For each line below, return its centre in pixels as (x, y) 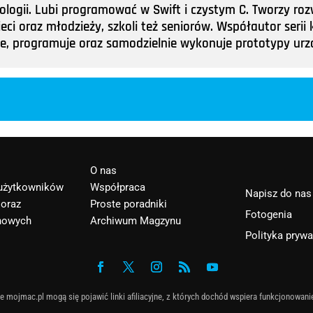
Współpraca (117, 188)
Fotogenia (269, 215)
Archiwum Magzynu (135, 221)
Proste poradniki (128, 204)
